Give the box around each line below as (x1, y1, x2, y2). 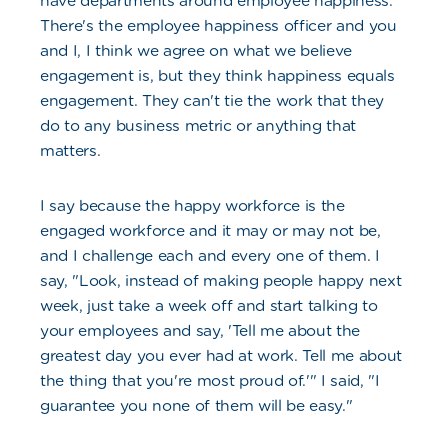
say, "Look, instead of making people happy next (40, 271, 402, 291)
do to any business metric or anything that (40, 116, 357, 136)
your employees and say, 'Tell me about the (40, 321, 361, 341)
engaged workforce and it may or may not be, (40, 221, 381, 241)
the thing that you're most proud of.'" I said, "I (40, 371, 380, 391)
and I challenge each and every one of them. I (40, 246, 381, 266)
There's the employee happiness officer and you (40, 16, 397, 36)
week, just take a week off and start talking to (40, 296, 378, 316)
